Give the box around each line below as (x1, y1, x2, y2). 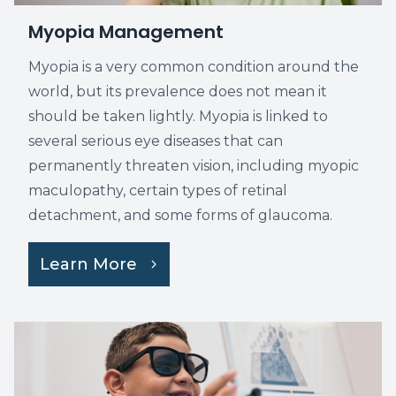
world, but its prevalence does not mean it (28, 83, 327, 100)
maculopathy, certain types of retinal (28, 182, 287, 199)
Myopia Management (28, 19, 224, 44)
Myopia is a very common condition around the (28, 58, 359, 75)
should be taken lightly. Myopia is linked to (28, 108, 328, 125)
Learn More (40, 255, 137, 274)
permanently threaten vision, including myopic (28, 157, 359, 174)
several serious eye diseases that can (28, 133, 283, 149)
